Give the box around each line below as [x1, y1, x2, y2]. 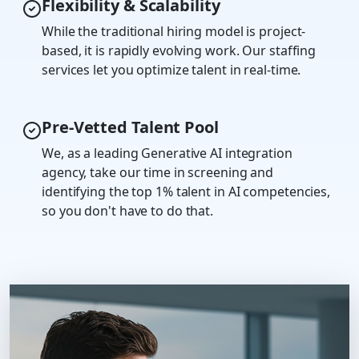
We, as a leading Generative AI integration [42, 144, 292, 163]
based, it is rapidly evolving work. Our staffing [42, 42, 317, 60]
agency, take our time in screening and [42, 163, 274, 182]
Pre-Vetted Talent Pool [42, 116, 219, 139]
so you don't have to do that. [42, 202, 214, 220]
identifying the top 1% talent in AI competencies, [42, 183, 331, 201]
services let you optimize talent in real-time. [42, 61, 301, 79]
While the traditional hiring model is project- [42, 22, 306, 41]
